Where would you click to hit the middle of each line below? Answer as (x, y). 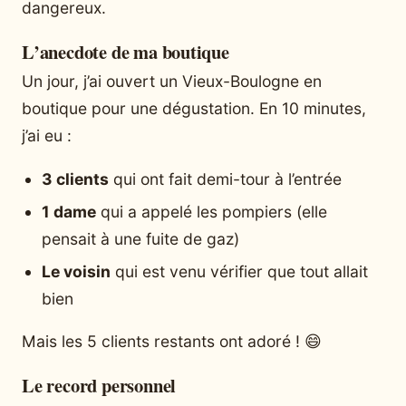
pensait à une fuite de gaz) (140, 238)
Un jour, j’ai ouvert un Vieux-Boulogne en (172, 82)
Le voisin (76, 271)
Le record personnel (99, 386)
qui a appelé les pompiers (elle (212, 211)
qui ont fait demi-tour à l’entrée (225, 179)
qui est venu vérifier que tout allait (239, 271)
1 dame (69, 211)
